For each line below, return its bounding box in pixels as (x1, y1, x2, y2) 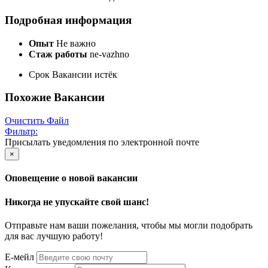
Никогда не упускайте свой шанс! (5, 196, 149, 207)
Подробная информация (5, 13, 132, 26)
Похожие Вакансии (5, 91, 105, 104)
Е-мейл (5, 251, 34, 262)
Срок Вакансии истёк (29, 69, 117, 80)
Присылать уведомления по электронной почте (5, 137, 199, 148)
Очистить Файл (5, 115, 69, 126)
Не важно (56, 38, 96, 48)
